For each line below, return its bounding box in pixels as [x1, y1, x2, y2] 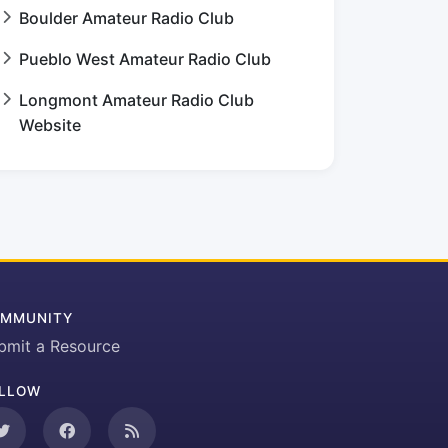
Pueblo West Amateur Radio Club [19, 49, 271, 69]
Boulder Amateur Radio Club [19, 8, 234, 28]
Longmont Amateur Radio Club [19, 90, 254, 110]
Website [19, 115, 81, 135]
